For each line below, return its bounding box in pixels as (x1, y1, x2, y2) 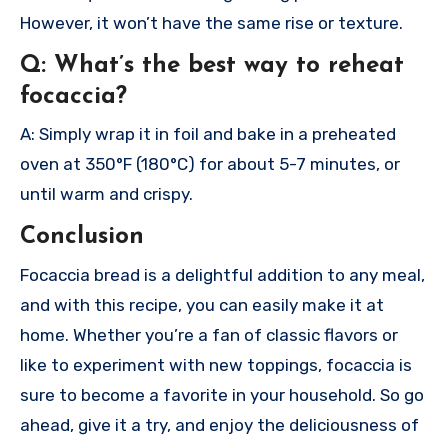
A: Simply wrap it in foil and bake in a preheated (20, 124, 396, 145)
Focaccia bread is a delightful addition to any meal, (20, 264, 425, 285)
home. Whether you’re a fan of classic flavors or (20, 324, 398, 345)
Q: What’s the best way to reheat (20, 53, 404, 78)
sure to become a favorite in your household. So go (20, 384, 424, 405)
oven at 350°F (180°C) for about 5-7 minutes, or (20, 154, 400, 175)
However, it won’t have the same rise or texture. (20, 12, 403, 33)
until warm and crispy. (20, 184, 193, 205)
